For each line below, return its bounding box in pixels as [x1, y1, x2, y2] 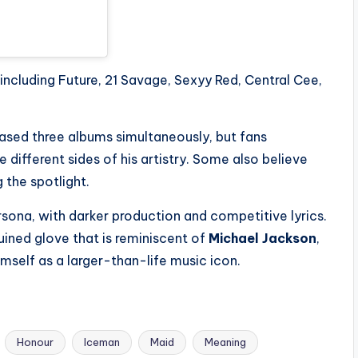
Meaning [205, 336, 246, 349]
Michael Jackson [209, 230, 316, 247]
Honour [17, 336, 54, 349]
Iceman [84, 336, 120, 349]
